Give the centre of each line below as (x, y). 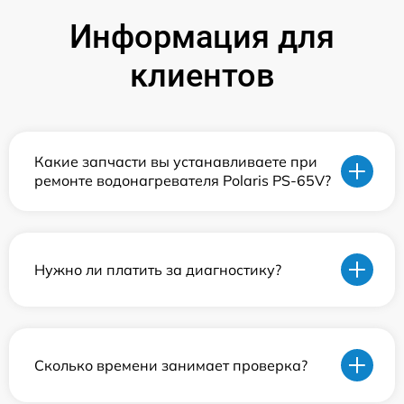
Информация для (202, 37)
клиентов (202, 76)
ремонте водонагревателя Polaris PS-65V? (183, 180)
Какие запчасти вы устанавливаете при (176, 161)
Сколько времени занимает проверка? (171, 365)
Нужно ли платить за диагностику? (158, 269)
